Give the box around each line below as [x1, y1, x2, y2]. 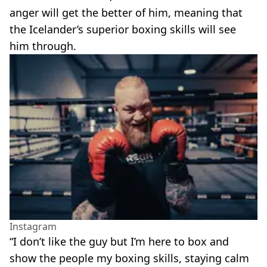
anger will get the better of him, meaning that [10, 5, 243, 20]
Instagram [10, 220, 57, 234]
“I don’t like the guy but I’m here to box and [10, 234, 229, 249]
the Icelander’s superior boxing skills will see [10, 22, 236, 37]
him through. [10, 39, 76, 54]
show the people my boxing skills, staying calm [10, 251, 249, 266]
